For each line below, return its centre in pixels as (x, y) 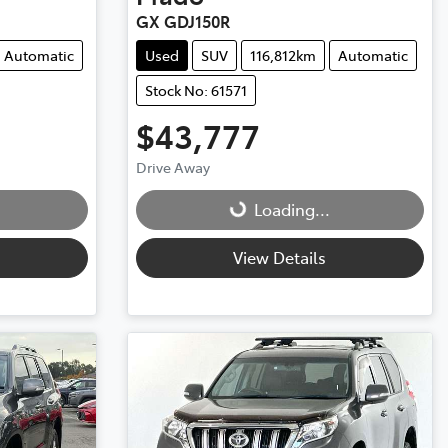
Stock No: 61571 (195, 90)
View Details (280, 257)
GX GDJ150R (182, 21)
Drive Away (172, 167)
